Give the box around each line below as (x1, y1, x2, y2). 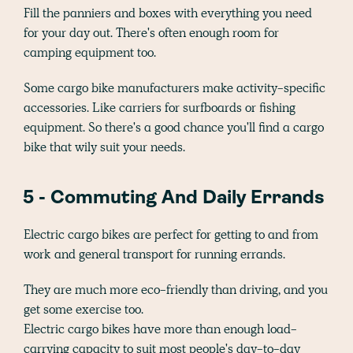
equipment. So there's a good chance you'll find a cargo (24, 118, 324, 136)
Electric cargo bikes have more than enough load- (24, 320, 297, 337)
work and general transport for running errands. (24, 245, 285, 262)
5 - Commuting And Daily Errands (23, 188, 325, 208)
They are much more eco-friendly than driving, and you (24, 281, 328, 298)
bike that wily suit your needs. (24, 138, 185, 155)
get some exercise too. (24, 300, 143, 318)
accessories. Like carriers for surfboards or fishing (24, 98, 295, 116)
